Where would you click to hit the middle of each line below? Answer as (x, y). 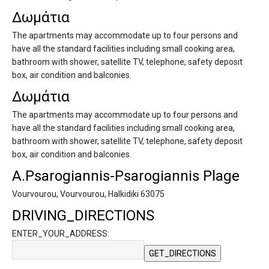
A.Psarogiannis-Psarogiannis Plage (126, 176)
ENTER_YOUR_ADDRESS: (61, 234)
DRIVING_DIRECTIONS (83, 216)
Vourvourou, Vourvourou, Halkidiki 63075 (88, 194)
